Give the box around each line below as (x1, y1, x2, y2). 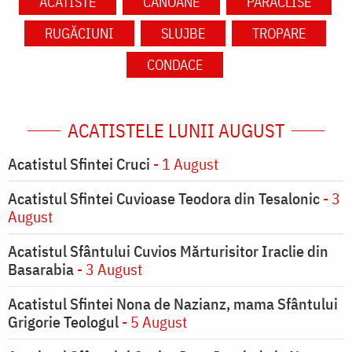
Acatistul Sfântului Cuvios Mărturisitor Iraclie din (8, 240, 328, 262)
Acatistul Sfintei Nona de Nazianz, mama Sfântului (8, 293, 338, 315)
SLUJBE (160, 24, 205, 43)
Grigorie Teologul (8, 311, 119, 333)
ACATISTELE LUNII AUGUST (68, 118, 284, 144)
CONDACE (147, 56, 203, 75)
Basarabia (8, 258, 74, 280)
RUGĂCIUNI (44, 24, 114, 43)
